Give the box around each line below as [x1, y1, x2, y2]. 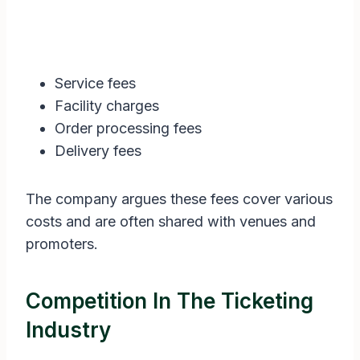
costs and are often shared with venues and [26, 213, 316, 231]
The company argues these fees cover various [26, 190, 333, 208]
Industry [26, 317, 111, 343]
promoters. [26, 235, 98, 253]
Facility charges [55, 97, 159, 115]
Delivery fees [55, 142, 141, 160]
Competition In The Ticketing [26, 288, 313, 314]
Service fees [55, 75, 136, 92]
